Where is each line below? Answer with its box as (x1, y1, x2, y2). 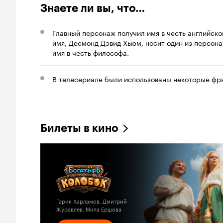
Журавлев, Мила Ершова (56, 204, 121, 213)
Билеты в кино (40, 121, 118, 135)
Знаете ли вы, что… (40, 1, 145, 15)
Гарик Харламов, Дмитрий (56, 196, 127, 205)
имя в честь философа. (52, 47, 129, 58)
